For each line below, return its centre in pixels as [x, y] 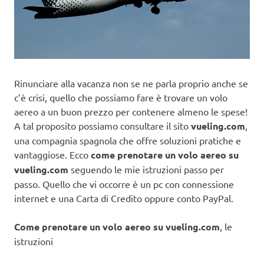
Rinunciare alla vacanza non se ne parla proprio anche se [131, 83]
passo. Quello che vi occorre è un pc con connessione [124, 184]
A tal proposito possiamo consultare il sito [103, 126]
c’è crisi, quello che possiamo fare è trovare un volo [121, 98]
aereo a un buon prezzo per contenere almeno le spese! [131, 112]
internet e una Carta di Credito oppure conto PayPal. [124, 198]
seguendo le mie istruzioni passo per [146, 169]
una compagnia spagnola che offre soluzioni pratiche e [128, 141]
